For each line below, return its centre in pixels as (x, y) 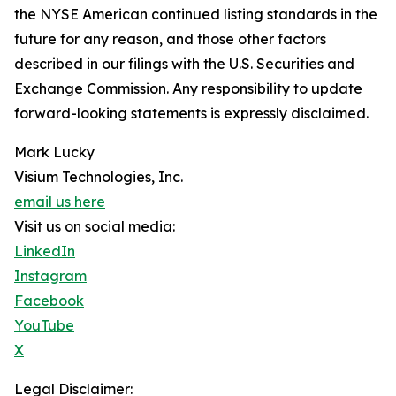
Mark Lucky (54, 152)
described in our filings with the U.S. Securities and (184, 64)
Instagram (50, 276)
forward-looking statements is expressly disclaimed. (191, 114)
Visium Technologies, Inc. (99, 177)
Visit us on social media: (95, 227)
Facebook (49, 301)
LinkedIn (45, 251)
